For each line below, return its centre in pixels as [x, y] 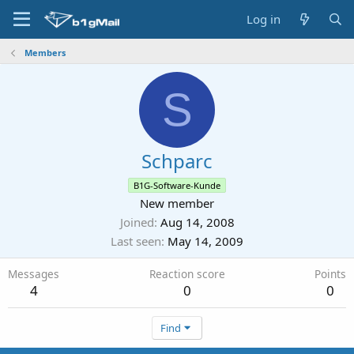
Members [45, 53]
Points [330, 274]
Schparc [177, 161]
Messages [34, 274]
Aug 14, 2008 [197, 222]
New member [177, 203]
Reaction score [187, 274]
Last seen [136, 241]
